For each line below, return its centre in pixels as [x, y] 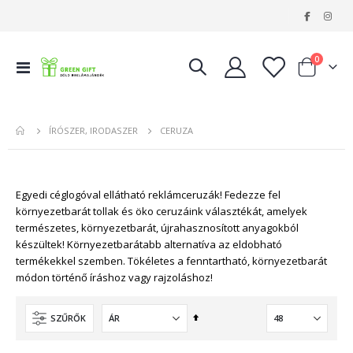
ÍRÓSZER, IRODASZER [93, 131]
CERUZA [176, 130]
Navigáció [52, 66]
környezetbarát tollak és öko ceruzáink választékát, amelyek [162, 211]
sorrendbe [220, 334]
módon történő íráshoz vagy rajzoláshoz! [114, 277]
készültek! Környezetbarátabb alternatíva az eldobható [149, 244]
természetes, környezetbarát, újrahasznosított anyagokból [157, 227]
